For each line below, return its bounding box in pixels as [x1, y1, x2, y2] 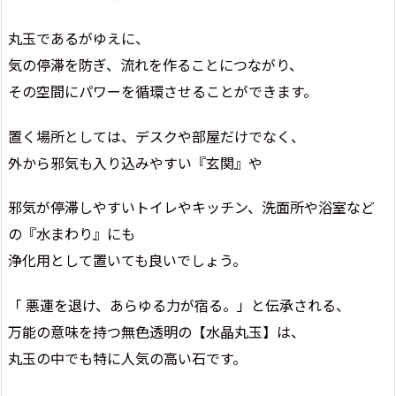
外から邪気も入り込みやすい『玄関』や [8, 151, 263, 173]
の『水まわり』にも [8, 223, 135, 245]
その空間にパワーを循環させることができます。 [8, 80, 317, 102]
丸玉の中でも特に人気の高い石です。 [8, 347, 247, 369]
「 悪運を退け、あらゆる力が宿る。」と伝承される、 [8, 294, 350, 316]
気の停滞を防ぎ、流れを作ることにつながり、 [8, 53, 303, 75]
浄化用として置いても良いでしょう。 [8, 249, 247, 271]
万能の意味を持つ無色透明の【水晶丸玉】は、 [8, 321, 305, 343]
